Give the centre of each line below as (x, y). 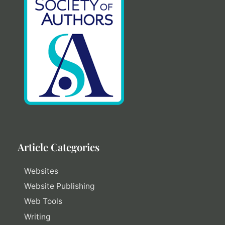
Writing (37, 216)
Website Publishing (59, 186)
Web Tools (43, 201)
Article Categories (59, 147)
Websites (41, 171)
